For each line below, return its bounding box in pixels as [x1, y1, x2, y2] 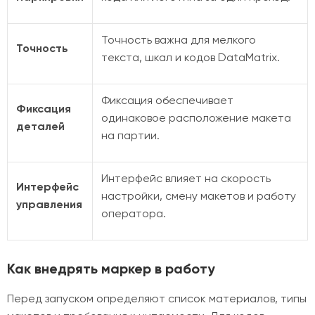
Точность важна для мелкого [101, 33, 256, 46]
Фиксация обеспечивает [101, 94, 233, 107]
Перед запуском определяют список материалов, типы [7, 292, 307, 305]
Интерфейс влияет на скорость [101, 172, 271, 185]
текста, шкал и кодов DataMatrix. [101, 51, 280, 64]
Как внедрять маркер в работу [7, 260, 215, 277]
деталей [16, 120, 65, 133]
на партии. [101, 129, 160, 142]
